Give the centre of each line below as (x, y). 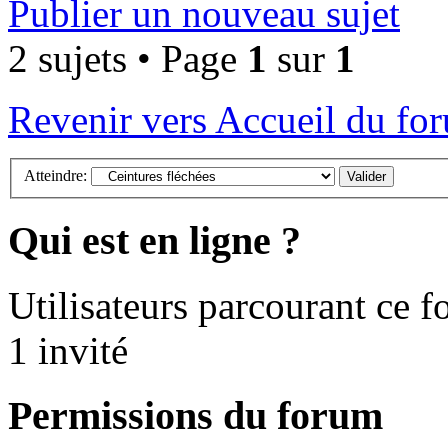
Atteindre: (55, 175)
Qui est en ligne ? (154, 241)
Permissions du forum (195, 415)
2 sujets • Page (127, 59)
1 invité (68, 351)
